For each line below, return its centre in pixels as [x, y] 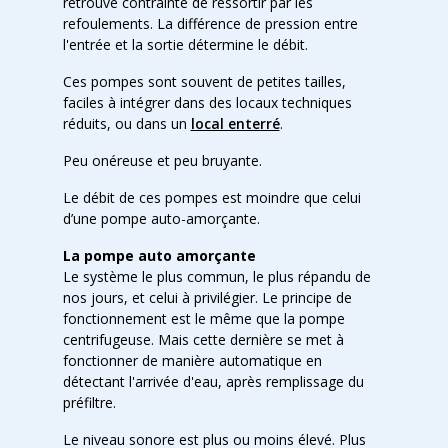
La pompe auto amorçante [161, 255]
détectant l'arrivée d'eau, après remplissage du [213, 381]
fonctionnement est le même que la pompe [203, 318]
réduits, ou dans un [126, 123]
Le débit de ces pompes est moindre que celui [211, 197]
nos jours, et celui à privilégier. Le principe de [207, 297]
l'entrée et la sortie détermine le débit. [185, 44]
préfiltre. [89, 402]
